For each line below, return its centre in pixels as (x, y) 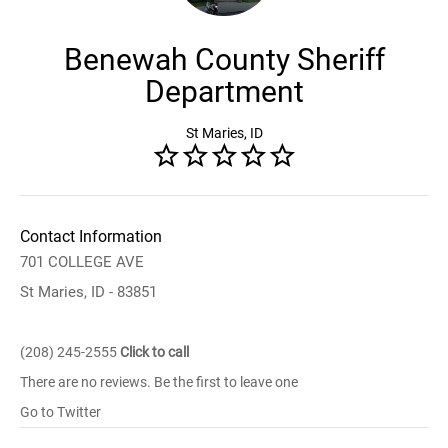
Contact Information (91, 236)
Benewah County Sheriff (224, 59)
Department (224, 91)
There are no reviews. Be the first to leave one (159, 382)
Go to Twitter (60, 412)
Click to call (154, 352)
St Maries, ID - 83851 (88, 292)
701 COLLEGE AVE (82, 262)
